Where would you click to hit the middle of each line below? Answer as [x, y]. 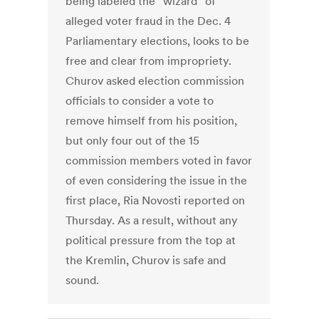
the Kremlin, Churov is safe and [146, 260]
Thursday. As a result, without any [152, 220]
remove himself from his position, [152, 121]
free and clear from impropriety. [149, 61]
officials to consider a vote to [140, 101]
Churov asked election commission [155, 81]
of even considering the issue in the [157, 181]
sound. [83, 280]
